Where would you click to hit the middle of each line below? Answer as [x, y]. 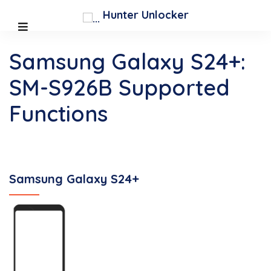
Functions [58, 113]
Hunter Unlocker [144, 15]
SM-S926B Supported [119, 87]
